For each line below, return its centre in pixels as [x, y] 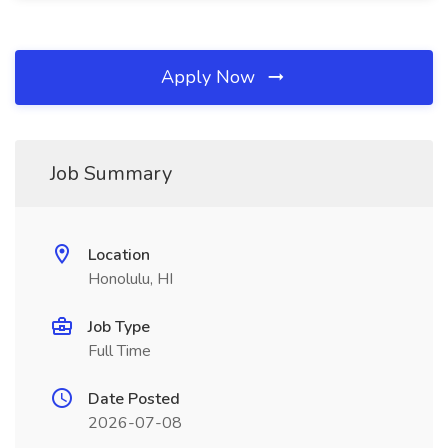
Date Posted [134, 399]
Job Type [119, 327]
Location [119, 255]
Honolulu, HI [130, 279]
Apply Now [210, 77]
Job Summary [111, 173]
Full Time [119, 351]
